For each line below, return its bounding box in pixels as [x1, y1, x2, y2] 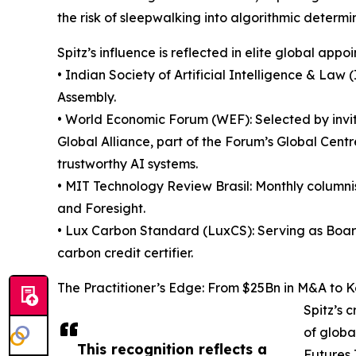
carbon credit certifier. [57, 245, 193, 261]
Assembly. [57, 89, 116, 106]
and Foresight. [57, 200, 145, 217]
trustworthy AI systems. [57, 156, 198, 172]
